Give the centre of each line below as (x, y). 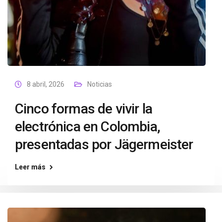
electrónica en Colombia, (87, 127)
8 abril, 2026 (46, 84)
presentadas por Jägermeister (104, 144)
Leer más (30, 167)
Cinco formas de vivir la (83, 109)
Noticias (100, 84)
